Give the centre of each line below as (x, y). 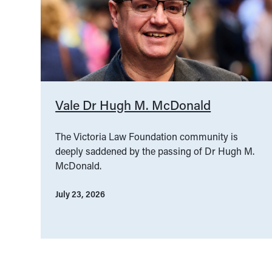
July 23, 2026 (80, 194)
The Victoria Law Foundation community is (147, 137)
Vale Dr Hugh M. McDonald (133, 105)
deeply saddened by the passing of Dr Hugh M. (155, 151)
